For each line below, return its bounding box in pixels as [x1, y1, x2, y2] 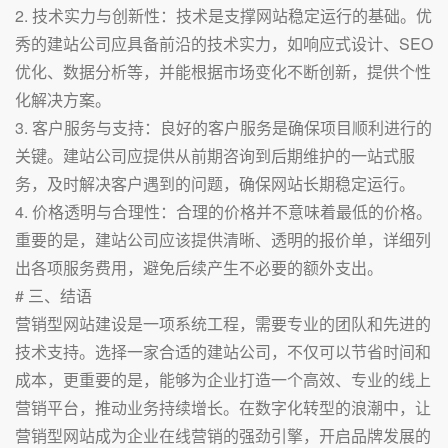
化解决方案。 [15, 88, 111, 111]
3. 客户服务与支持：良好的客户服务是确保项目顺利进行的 [15, 116, 432, 139]
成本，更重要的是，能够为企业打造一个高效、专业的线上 [15, 368, 431, 391]
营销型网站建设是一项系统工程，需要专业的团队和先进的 [15, 312, 431, 335]
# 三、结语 [15, 284, 92, 307]
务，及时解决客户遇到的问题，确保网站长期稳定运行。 [15, 172, 415, 195]
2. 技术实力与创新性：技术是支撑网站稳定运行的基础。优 [15, 4, 432, 27]
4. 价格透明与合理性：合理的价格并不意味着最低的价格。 [15, 200, 432, 223]
